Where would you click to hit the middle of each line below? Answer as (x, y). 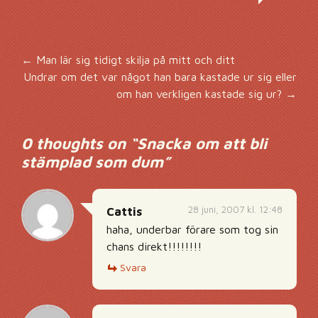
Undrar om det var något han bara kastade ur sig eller (160, 77)
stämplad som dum (92, 162)
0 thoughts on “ (79, 143)
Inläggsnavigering (152, 72)
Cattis (124, 212)
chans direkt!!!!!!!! (154, 246)
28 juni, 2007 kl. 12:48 (235, 209)
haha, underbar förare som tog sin (192, 229)
